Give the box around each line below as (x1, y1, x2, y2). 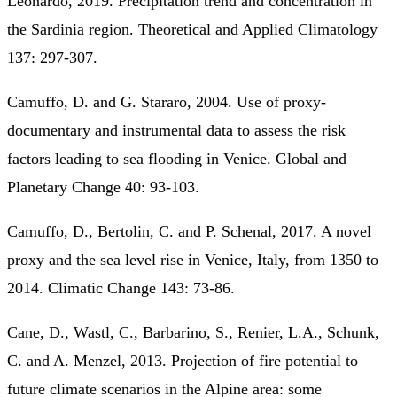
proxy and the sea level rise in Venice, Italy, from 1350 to (7, 250, 378, 269)
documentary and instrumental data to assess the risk (7, 121, 346, 139)
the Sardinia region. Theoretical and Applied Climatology (7, 19, 378, 38)
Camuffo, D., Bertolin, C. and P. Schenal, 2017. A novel (7, 222, 371, 240)
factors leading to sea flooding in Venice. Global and (7, 149, 346, 167)
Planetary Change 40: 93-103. (7, 177, 199, 196)
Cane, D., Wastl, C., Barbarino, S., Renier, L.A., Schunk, (7, 323, 379, 341)
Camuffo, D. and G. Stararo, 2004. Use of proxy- (7, 92, 326, 111)
